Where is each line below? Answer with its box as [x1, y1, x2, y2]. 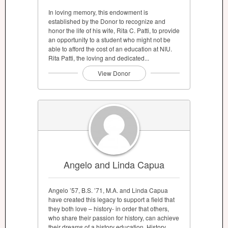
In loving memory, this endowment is [48, 8, 148, 17]
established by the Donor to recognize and [48, 17, 165, 26]
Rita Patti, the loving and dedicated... [48, 53, 149, 63]
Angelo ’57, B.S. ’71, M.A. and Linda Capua [48, 185, 168, 194]
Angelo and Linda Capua [64, 157, 164, 171]
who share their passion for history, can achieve [48, 213, 179, 222]
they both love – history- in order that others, [48, 204, 169, 213]
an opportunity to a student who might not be [48, 35, 170, 44]
